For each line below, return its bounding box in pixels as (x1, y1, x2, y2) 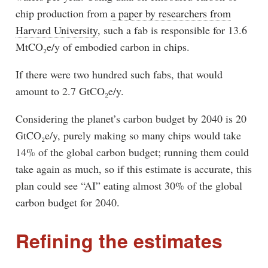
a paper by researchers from (110, 5, 231, 20)
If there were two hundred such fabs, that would (15, 66, 223, 81)
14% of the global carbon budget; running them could (15, 144, 249, 159)
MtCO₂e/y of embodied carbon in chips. (15, 39, 190, 54)
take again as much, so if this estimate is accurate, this (15, 161, 252, 176)
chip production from (15, 5, 111, 20)
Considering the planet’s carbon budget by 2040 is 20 (15, 111, 246, 126)
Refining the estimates (15, 227, 223, 255)
